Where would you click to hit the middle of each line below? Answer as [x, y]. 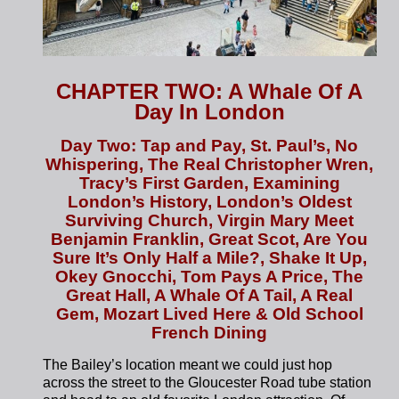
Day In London [209, 112]
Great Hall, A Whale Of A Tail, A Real [210, 296]
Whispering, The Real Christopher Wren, [210, 165]
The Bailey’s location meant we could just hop [188, 365]
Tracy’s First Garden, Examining [209, 183]
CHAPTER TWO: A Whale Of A [210, 92]
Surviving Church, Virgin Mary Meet [210, 221]
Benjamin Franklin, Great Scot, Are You [210, 240]
